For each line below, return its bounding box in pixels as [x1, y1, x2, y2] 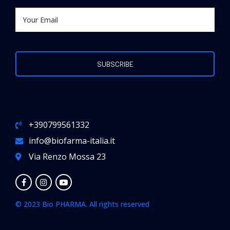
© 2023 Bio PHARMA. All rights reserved [15, 199, 149, 209]
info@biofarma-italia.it [29, 135, 116, 147]
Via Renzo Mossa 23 [29, 151, 106, 163]
